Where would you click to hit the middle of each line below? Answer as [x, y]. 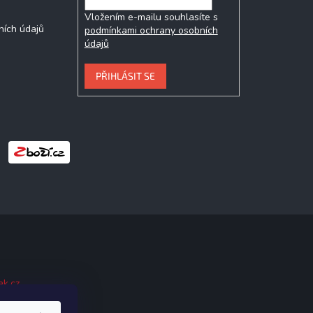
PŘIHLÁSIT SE [125, 75]
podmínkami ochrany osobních [151, 30]
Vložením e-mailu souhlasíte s [151, 17]
